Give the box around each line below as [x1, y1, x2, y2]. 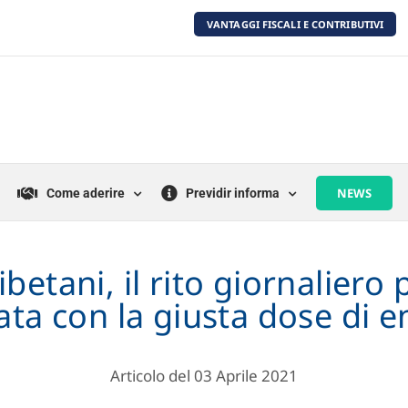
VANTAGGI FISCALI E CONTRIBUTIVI [207, 16, 384, 31]
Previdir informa [185, 186, 280, 200]
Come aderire [46, 186, 125, 200]
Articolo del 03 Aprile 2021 [109, 365, 298, 386]
